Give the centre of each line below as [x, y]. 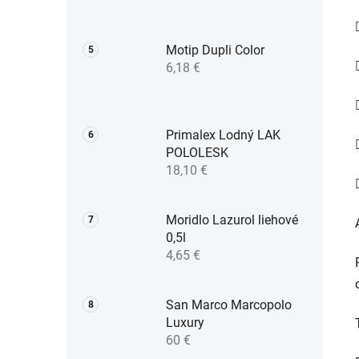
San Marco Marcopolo [229, 305]
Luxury [185, 323]
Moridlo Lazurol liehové [232, 220]
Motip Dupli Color [215, 50]
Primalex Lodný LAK [223, 135]
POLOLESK [197, 153]
